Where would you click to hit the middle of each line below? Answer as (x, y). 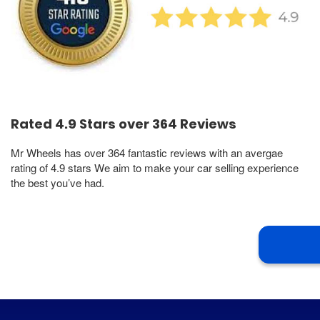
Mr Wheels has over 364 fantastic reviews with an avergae (147, 153)
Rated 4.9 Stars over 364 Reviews (124, 124)
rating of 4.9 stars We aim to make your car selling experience (155, 168)
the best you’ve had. (57, 183)
